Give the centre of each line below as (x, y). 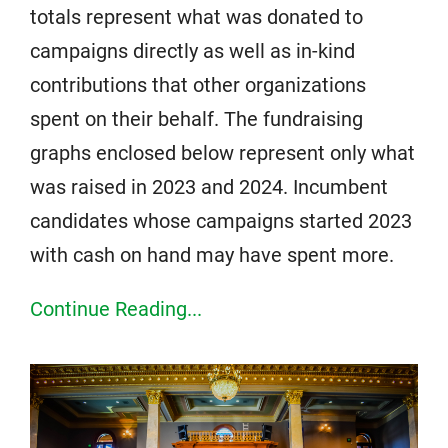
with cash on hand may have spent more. (212, 254)
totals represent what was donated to (196, 16)
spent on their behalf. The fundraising (196, 118)
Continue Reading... (116, 308)
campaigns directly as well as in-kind (192, 50)
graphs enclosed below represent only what (222, 152)
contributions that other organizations (198, 84)
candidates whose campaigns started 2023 (221, 220)
